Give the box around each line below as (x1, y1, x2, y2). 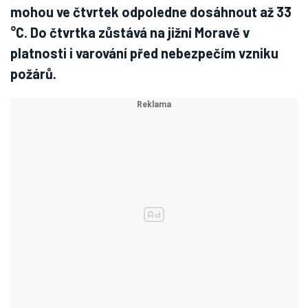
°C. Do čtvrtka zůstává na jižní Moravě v (10, 24, 250, 41)
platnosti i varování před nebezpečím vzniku (10, 45, 278, 61)
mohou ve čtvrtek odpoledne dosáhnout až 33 (10, 3, 291, 20)
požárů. (10, 65, 56, 82)
